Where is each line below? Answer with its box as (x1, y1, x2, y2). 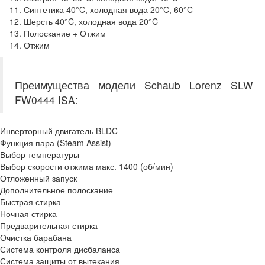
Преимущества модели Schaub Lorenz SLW (15, 77, 253, 92)
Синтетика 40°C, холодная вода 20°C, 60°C (24, 4, 193, 15)
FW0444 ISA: (15, 92, 78, 107)
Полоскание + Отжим (24, 27, 106, 39)
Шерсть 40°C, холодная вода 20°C (24, 15, 158, 27)
